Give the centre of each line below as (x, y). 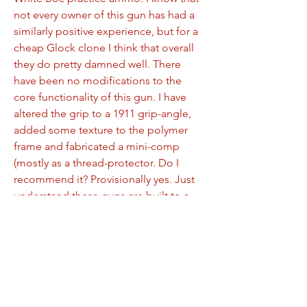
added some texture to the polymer (101, 130)
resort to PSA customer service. (89, 229)
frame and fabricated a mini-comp (97, 146)
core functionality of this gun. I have (100, 97)
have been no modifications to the (98, 81)
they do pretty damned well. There (97, 64)
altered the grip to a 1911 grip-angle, (102, 113)
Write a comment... (67, 291)
